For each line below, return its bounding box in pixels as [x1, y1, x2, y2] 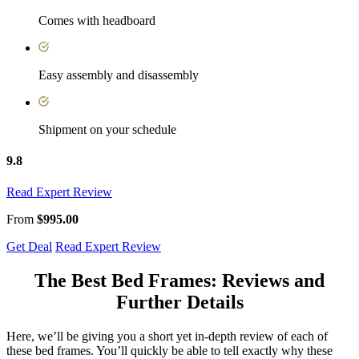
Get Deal [6, 240, 52, 254]
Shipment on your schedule [38, 122, 176, 136]
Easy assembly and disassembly [38, 67, 199, 82]
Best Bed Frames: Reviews [71, 270, 289, 292]
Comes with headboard [38, 13, 155, 27]
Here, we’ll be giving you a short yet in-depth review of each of [6, 329, 328, 344]
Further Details [115, 292, 244, 313]
